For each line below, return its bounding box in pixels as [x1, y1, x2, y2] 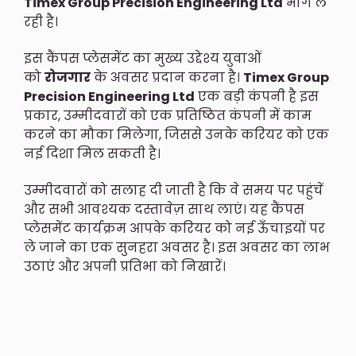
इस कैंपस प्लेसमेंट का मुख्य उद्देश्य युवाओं [24, 49, 261, 68]
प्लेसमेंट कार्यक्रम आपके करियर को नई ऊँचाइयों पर [24, 219, 325, 238]
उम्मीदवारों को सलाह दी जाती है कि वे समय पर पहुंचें [24, 181, 323, 200]
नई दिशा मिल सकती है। [24, 145, 161, 164]
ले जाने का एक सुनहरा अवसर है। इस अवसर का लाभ [24, 238, 330, 257]
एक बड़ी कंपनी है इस [195, 87, 319, 106]
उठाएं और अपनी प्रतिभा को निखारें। [24, 257, 226, 277]
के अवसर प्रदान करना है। [91, 68, 243, 87]
